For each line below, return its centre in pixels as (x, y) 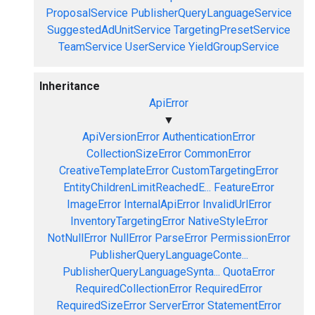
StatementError (244, 306)
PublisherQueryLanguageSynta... (141, 272)
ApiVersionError (121, 137)
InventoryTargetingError (127, 221)
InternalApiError (161, 204)
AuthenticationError (209, 137)
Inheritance (70, 86)
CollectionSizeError (134, 154)
